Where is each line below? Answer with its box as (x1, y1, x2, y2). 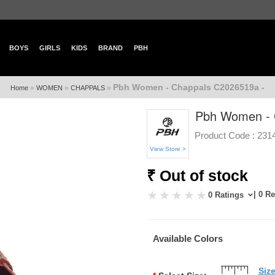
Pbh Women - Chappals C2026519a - (113, 82, 265, 92)
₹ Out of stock (146, 167, 248, 184)
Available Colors (152, 233, 223, 244)
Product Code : (194, 130, 255, 141)
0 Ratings (207, 190, 246, 199)
